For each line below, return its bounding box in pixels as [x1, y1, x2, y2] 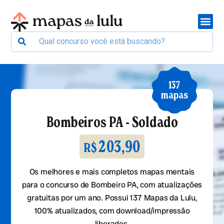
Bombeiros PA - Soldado [46, 113, 178, 131]
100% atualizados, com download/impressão [34, 205, 190, 216]
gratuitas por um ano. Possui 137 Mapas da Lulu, [27, 192, 197, 203]
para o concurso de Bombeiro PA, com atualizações [21, 179, 202, 190]
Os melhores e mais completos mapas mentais [29, 166, 195, 177]
